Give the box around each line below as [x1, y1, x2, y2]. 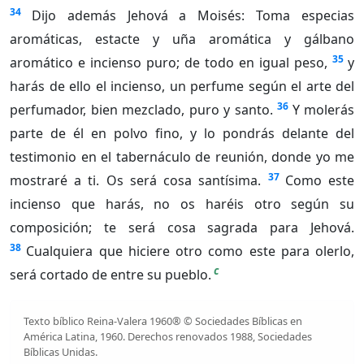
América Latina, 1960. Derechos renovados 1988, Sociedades [24, 329, 312, 344]
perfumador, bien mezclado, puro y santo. [10, 101, 273, 119]
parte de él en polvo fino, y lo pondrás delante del [10, 124, 354, 143]
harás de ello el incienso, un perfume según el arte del [10, 77, 354, 96]
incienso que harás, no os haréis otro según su [10, 195, 354, 214]
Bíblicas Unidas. [24, 344, 97, 360]
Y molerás [292, 101, 354, 119]
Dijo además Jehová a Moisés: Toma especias [31, 6, 355, 25]
